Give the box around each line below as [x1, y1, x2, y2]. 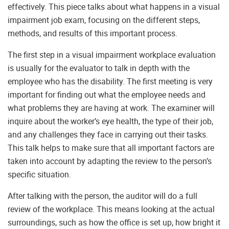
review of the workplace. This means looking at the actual [8, 203, 215, 215]
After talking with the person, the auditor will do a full [8, 190, 197, 202]
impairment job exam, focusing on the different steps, [8, 14, 200, 26]
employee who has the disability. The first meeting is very [8, 76, 213, 87]
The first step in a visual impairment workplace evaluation [8, 49, 216, 61]
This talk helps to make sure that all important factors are [8, 142, 214, 154]
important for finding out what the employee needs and [8, 89, 205, 101]
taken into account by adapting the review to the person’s [8, 155, 212, 167]
